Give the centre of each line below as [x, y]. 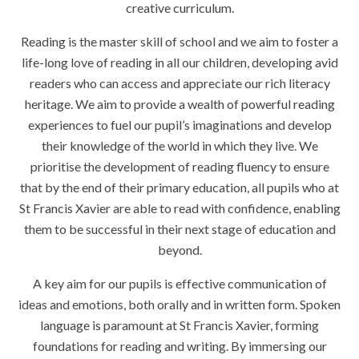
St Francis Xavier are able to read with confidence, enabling [179, 208]
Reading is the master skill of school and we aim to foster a [179, 42]
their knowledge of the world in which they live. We [179, 146]
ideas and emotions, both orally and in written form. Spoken [179, 305]
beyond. [179, 250]
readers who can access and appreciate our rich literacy [179, 83]
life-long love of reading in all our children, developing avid [179, 63]
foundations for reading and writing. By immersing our [179, 346]
